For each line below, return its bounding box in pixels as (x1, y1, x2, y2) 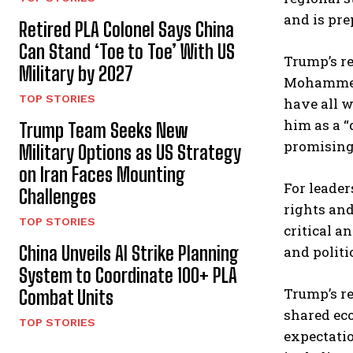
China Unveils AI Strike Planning (19, 242, 239, 265)
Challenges (19, 185, 96, 208)
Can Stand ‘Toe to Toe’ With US (19, 40, 235, 63)
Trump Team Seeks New (19, 119, 188, 142)
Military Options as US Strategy (19, 141, 241, 164)
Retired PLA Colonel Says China (19, 18, 234, 41)
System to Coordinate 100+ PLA (19, 264, 237, 287)
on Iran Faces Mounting (19, 163, 185, 186)
